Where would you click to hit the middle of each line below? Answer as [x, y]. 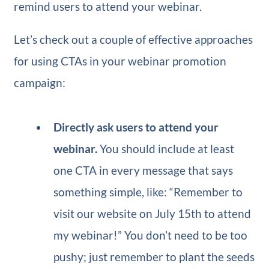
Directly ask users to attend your [136, 127]
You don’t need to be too [186, 235]
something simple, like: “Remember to [148, 192]
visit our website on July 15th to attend [153, 214]
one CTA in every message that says [144, 171]
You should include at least [167, 149]
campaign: [39, 83]
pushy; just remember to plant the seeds [154, 257]
